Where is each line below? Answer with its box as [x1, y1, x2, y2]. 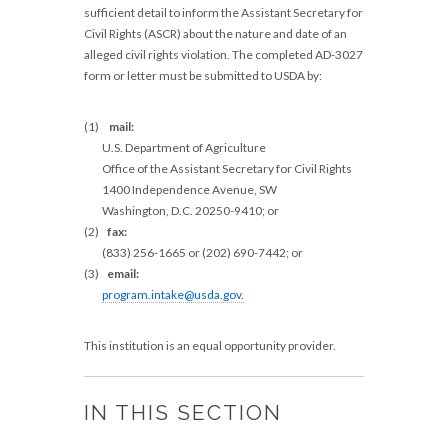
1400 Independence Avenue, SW [84, 182, 277, 197]
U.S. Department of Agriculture [84, 140, 266, 155]
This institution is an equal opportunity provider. [84, 338, 336, 353]
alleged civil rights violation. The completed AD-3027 [84, 47, 363, 62]
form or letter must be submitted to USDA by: [84, 68, 322, 83]
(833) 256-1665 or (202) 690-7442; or [84, 245, 303, 260]
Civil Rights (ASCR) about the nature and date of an [84, 26, 347, 41]
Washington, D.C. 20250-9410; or [84, 203, 279, 218]
